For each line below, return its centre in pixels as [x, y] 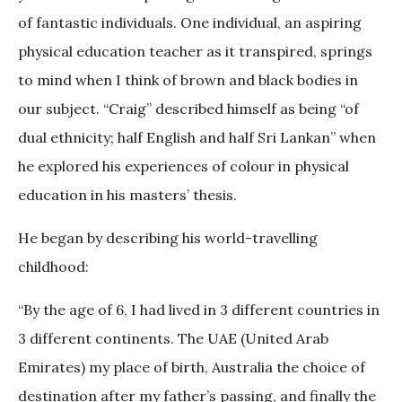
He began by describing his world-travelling [168, 238]
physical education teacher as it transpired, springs [195, 52]
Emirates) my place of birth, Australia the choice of [192, 367]
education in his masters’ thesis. [129, 195]
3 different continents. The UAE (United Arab [173, 339]
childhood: [55, 267]
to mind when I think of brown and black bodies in [188, 80]
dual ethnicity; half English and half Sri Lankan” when [197, 138]
